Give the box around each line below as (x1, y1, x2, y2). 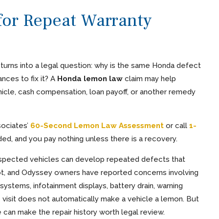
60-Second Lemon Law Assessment (30, 121, 164, 131)
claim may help (122, 74, 176, 84)
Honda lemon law (57, 74, 123, 84)
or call (163, 121, 189, 131)
